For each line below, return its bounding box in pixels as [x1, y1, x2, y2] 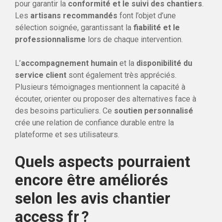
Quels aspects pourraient [15, 152, 190, 171]
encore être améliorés [15, 170, 168, 189]
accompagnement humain [21, 58, 117, 68]
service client [15, 70, 66, 80]
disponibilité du [136, 58, 192, 68]
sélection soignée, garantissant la [15, 22, 133, 32]
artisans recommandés [30, 10, 117, 20]
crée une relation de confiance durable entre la [15, 117, 174, 127]
